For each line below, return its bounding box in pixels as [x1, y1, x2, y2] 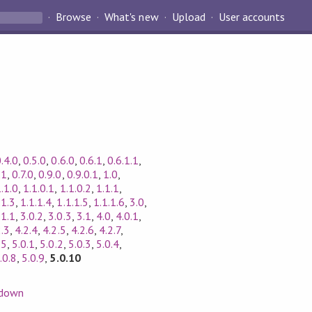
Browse [56, 10, 92, 24]
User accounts [218, 10, 286, 24]
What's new [104, 10, 159, 24]
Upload [171, 10, 205, 24]
